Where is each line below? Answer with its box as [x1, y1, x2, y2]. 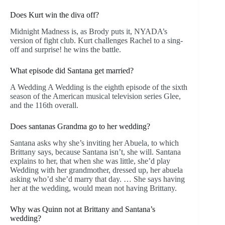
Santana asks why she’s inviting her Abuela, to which [10, 138, 179, 147]
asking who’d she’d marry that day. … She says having [10, 174, 185, 183]
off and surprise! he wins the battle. [10, 45, 121, 54]
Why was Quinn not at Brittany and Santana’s [10, 204, 155, 213]
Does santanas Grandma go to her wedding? [10, 122, 150, 131]
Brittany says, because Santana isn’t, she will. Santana [10, 147, 181, 156]
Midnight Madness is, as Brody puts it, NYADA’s [10, 27, 167, 36]
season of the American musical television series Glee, [10, 91, 181, 100]
